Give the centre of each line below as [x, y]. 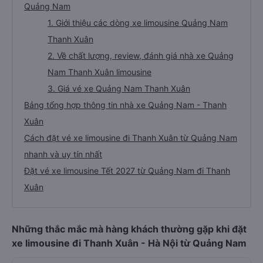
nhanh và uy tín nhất [63, 154]
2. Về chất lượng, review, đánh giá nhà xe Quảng [141, 55]
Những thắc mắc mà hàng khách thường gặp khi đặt [129, 229]
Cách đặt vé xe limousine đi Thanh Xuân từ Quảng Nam [131, 138]
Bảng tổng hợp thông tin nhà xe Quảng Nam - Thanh [125, 105]
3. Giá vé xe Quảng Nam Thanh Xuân [119, 88]
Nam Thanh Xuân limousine [100, 72]
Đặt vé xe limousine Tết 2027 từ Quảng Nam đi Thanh [127, 171]
